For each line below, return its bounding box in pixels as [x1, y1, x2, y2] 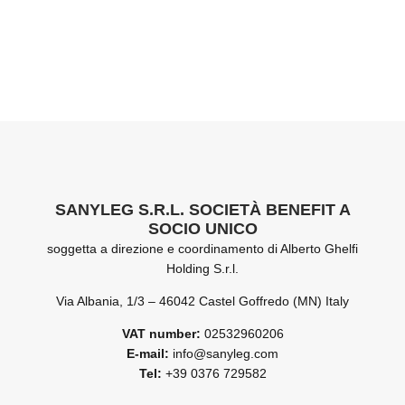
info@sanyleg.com [169, 346, 278, 362]
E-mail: [127, 346, 169, 362]
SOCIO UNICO [147, 219, 258, 238]
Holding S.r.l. [166, 260, 239, 276]
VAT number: [121, 326, 201, 342]
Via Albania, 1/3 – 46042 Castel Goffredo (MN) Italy [56, 293, 349, 308]
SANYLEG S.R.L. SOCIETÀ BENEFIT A [54, 200, 351, 219]
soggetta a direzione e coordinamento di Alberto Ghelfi [47, 240, 358, 256]
